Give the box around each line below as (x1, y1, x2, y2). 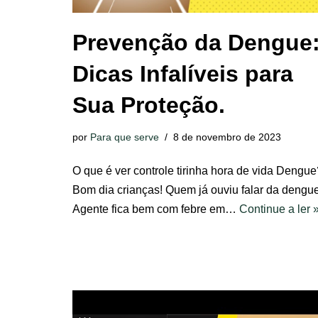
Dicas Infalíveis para (72, 61, 293, 87)
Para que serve (90, 131, 159, 143)
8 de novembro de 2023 (173, 131, 281, 143)
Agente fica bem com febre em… (72, 203, 239, 215)
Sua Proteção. (72, 92, 225, 118)
